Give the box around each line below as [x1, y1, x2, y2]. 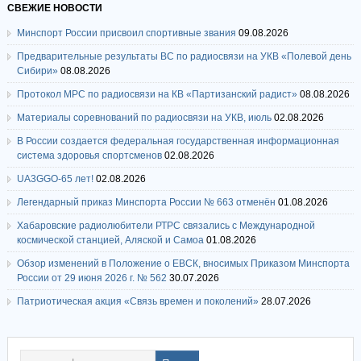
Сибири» [16, 65, 58, 77]
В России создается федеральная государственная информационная [16, 135, 339, 147]
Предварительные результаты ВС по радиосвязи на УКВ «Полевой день [16, 51, 351, 62]
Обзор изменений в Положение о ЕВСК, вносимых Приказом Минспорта [16, 258, 350, 269]
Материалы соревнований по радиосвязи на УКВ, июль [16, 112, 272, 123]
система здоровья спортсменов [16, 150, 162, 161]
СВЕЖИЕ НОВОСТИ [6, 2, 102, 14]
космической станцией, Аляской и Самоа [16, 234, 204, 246]
